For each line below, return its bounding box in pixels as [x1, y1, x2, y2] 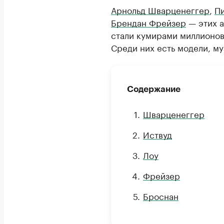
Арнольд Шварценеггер [111, 3, 209, 16]
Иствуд [143, 127, 172, 140]
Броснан [143, 189, 178, 202]
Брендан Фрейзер [111, 15, 186, 28]
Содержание [127, 85, 180, 93]
